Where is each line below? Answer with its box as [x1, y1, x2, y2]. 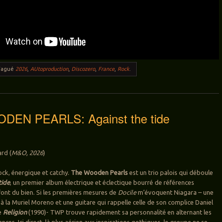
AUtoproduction [30, 66, 69, 72]
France [98, 66, 115, 72]
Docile [118, 189, 138, 196]
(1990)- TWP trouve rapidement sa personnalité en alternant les [28, 209, 212, 216]
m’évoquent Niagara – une [138, 189, 214, 196]
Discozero [71, 66, 96, 72]
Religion [3, 209, 29, 216]
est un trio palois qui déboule [128, 169, 214, 176]
